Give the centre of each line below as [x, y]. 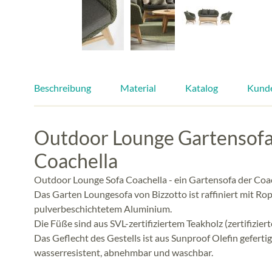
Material [138, 87]
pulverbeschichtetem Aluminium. [103, 208]
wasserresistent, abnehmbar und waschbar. [124, 252]
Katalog [202, 87]
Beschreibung [63, 87]
